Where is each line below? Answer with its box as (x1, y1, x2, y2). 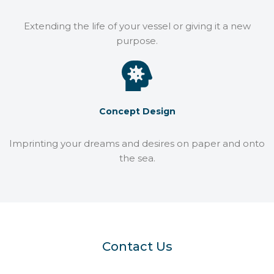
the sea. (119, 152, 155, 164)
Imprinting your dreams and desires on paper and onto (9, 138, 265, 149)
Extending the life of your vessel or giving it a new (23, 20, 251, 32)
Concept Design (98, 106, 176, 117)
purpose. (116, 35, 158, 46)
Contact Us (102, 239, 172, 254)
